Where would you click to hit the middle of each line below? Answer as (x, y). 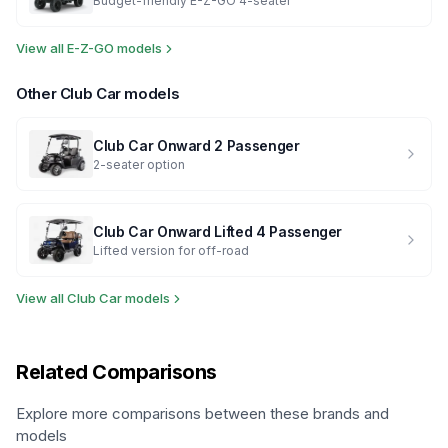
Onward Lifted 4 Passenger (249, 231)
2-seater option (139, 164)
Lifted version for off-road (171, 250)
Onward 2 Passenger (228, 145)
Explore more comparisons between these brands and (202, 413)
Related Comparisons (116, 372)
